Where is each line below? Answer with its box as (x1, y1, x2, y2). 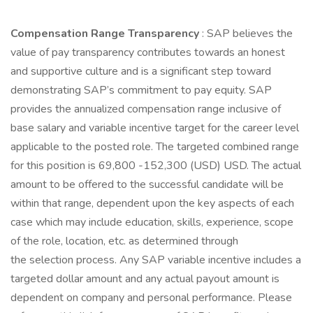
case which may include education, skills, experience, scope (10, 214, 293, 230)
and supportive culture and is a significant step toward (10, 64, 271, 79)
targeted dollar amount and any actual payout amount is (10, 271, 279, 286)
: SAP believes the (202, 26, 293, 41)
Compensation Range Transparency (10, 26, 202, 41)
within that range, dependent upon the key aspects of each (10, 196, 294, 211)
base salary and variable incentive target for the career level (10, 120, 299, 136)
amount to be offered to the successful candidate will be (10, 177, 284, 192)
